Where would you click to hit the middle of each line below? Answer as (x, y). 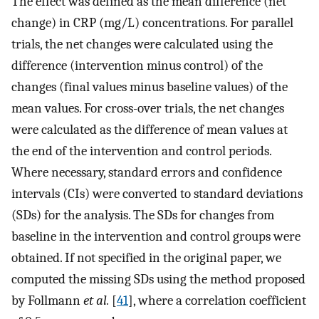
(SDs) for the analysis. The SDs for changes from (143, 215)
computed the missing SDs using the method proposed (158, 279)
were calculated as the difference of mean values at (150, 130)
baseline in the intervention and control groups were (156, 237)
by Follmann (47, 301)
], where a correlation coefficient (217, 301)
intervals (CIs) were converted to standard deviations (157, 194)
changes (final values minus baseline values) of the (150, 87)
